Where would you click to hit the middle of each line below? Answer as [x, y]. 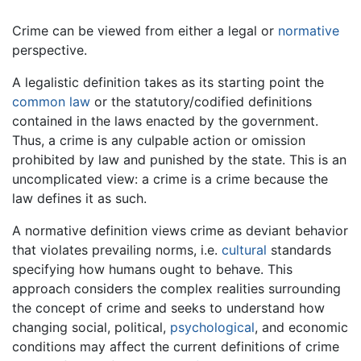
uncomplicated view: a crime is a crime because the [170, 179]
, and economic [301, 328]
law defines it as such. [79, 199]
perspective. [50, 50]
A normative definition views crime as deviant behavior [180, 231]
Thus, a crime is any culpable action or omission [159, 141]
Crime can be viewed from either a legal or [145, 31]
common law [51, 102]
